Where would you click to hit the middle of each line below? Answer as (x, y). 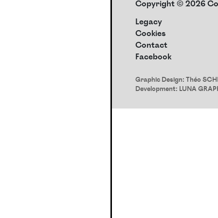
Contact (151, 46)
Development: (157, 90)
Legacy (149, 22)
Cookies (150, 34)
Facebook (153, 57)
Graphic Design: (161, 81)
